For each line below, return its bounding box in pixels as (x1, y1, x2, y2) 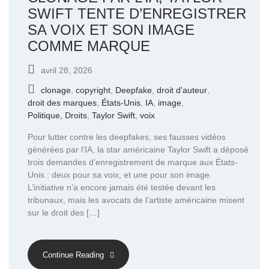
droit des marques (28, 98, 97, 107)
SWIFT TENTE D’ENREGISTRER (28, 5, 246, 22)
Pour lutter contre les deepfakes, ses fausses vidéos (28, 132, 226, 142)
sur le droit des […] (28, 208, 100, 217)
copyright (76, 85, 110, 95)
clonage (41, 85, 71, 95)
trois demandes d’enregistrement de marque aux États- (28, 157, 238, 167)
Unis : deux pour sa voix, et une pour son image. (28, 170, 212, 180)
